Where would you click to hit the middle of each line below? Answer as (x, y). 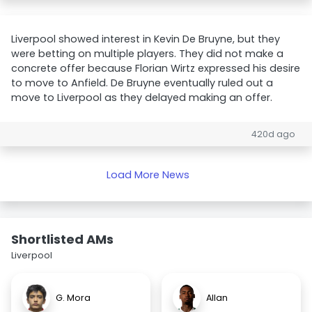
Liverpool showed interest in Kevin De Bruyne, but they (146, 39)
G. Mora (73, 298)
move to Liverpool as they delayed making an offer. (142, 97)
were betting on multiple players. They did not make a (147, 54)
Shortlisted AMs (62, 239)
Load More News (148, 175)
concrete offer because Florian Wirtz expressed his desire (156, 68)
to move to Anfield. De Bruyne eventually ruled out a (142, 83)
